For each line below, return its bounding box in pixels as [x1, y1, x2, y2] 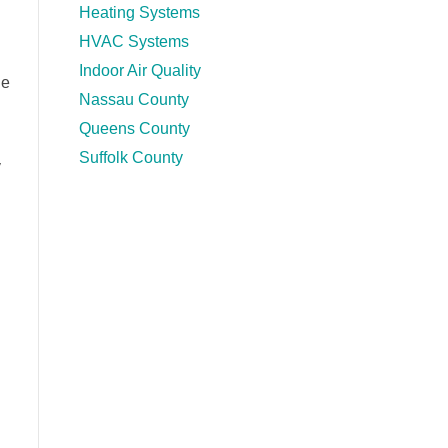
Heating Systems [78, 4, 200, 22]
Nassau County [78, 91, 189, 109]
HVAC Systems [78, 33, 189, 51]
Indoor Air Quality [78, 62, 201, 80]
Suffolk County [78, 149, 183, 167]
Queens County [78, 120, 190, 138]
